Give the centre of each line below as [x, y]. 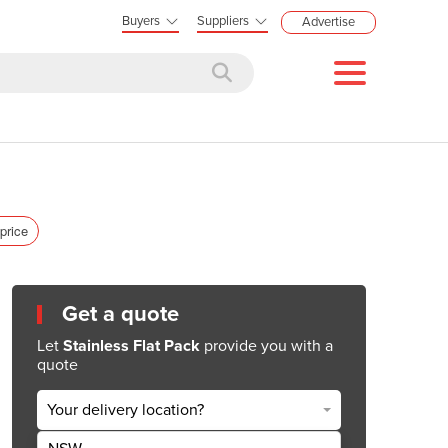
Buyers [141, 21]
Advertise [328, 22]
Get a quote [120, 313]
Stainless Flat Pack [131, 345]
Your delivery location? [125, 410]
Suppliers [223, 21]
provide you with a [266, 345]
